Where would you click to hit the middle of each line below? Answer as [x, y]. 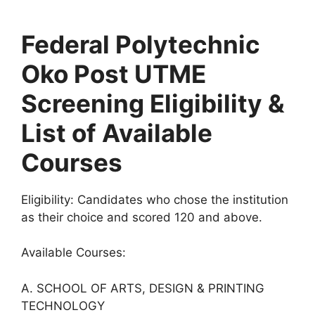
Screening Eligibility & [153, 103]
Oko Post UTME [114, 73]
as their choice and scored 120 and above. [142, 217]
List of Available [117, 133]
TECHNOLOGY [63, 306]
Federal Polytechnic [141, 44]
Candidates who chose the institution [181, 199]
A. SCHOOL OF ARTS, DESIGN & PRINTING [143, 288]
